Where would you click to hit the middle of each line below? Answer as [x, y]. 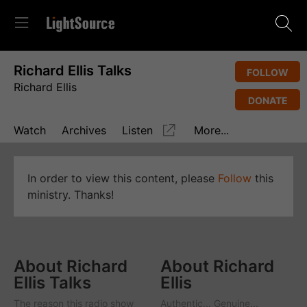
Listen [137, 131]
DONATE [268, 100]
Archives [84, 131]
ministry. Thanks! [71, 195]
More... [211, 131]
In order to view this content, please [123, 178]
